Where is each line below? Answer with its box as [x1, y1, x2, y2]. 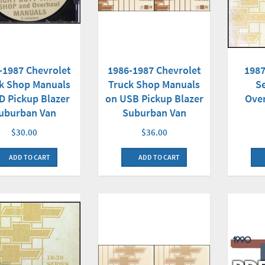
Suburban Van [122, 106, 186, 120]
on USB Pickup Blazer [105, 92, 203, 106]
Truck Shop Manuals [108, 77, 201, 92]
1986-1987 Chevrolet [107, 63, 201, 77]
